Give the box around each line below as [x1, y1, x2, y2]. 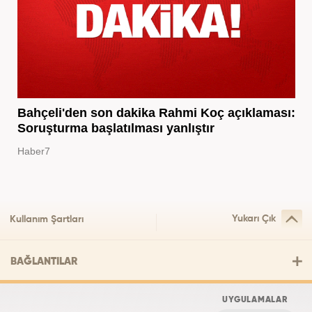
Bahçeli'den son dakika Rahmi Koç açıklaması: [17, 106, 295, 120]
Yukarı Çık [232, 213, 276, 224]
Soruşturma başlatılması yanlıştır [17, 121, 214, 136]
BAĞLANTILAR [10, 256, 77, 267]
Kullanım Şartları [10, 214, 84, 224]
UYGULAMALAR [222, 295, 288, 304]
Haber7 [17, 146, 50, 157]
